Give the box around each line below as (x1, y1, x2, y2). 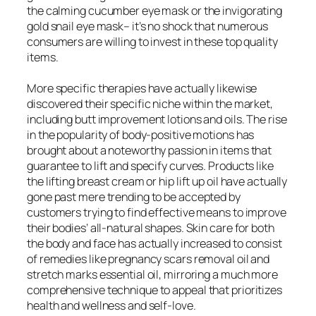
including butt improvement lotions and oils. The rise (27, 111, 287, 127)
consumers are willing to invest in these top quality (27, 33, 278, 49)
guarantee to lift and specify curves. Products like (27, 157, 274, 174)
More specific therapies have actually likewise (27, 80, 257, 96)
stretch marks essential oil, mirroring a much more (27, 266, 278, 282)
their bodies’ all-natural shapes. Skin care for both (27, 219, 274, 236)
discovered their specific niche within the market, (27, 95, 273, 111)
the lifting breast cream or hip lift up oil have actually (27, 173, 288, 189)
